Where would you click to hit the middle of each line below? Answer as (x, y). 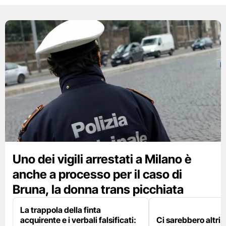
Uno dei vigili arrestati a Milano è (102, 159)
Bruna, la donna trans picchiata (98, 190)
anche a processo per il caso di (97, 175)
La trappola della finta (61, 210)
